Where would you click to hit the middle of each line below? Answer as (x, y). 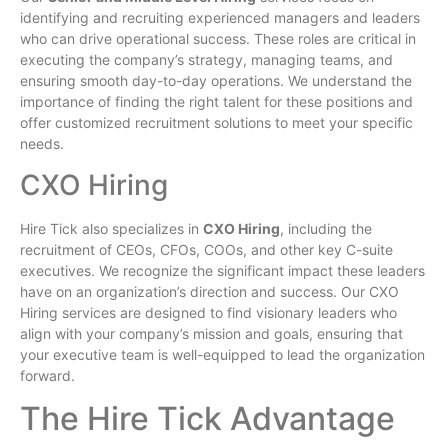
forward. (47, 375)
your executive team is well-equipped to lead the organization (222, 354)
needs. (42, 144)
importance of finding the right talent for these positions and (216, 102)
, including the (326, 228)
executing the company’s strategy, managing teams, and (206, 60)
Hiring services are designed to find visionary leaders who (208, 312)
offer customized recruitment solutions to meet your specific (216, 123)
